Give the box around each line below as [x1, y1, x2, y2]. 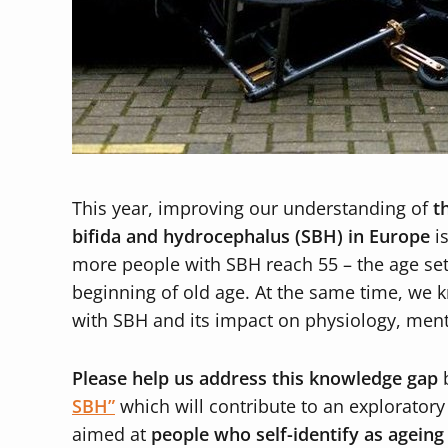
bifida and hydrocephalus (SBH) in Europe [72, 224, 430, 248]
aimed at [72, 422, 151, 446]
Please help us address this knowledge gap [72, 366, 438, 390]
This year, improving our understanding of [72, 196, 433, 220]
